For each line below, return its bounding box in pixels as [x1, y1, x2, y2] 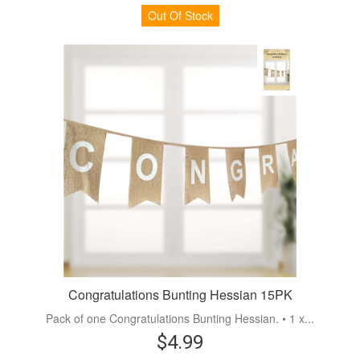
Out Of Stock [147, 7, 213, 24]
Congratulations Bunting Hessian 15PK [67, 285, 292, 305]
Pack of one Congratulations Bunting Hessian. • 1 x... [46, 310, 314, 327]
